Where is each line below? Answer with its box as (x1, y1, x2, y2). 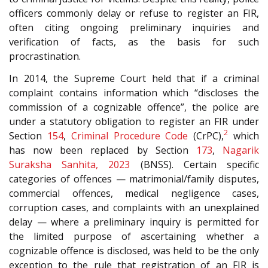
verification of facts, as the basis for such (9, 35, 259, 49)
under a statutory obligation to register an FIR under (9, 114, 259, 128)
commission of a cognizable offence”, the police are (9, 100, 259, 114)
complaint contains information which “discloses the (9, 86, 259, 99)
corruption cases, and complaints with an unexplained (9, 200, 259, 214)
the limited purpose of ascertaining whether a (9, 229, 259, 243)
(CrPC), (188, 129, 224, 142)
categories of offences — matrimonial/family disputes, (9, 172, 259, 185)
